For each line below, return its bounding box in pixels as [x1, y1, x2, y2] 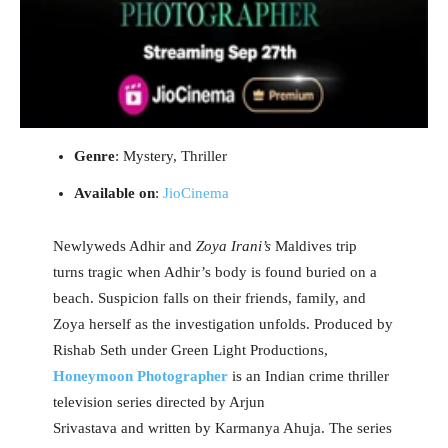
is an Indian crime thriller [227, 367, 389, 384]
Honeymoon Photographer [52, 367, 228, 384]
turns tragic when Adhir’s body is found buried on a [52, 263, 377, 280]
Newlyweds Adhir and [52, 237, 196, 254]
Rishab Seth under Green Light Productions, [52, 341, 328, 358]
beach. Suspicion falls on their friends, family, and [52, 289, 366, 306]
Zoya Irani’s [195, 237, 275, 254]
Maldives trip [274, 237, 357, 254]
